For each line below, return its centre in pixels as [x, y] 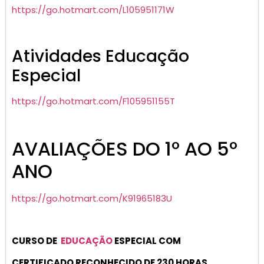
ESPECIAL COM [147, 241]
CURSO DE [35, 241]
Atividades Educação [100, 56]
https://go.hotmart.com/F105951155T [93, 101]
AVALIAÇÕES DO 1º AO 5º [125, 148]
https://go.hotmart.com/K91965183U [92, 198]
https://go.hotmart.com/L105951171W [93, 10]
